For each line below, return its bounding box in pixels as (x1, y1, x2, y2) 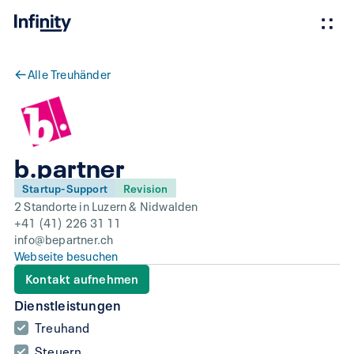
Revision (123, 179, 168, 195)
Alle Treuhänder (28, 65, 111, 82)
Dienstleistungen (14, 294, 122, 314)
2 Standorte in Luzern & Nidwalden (14, 197, 198, 214)
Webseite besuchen (14, 247, 119, 264)
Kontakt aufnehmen (25, 269, 139, 287)
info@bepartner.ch (14, 230, 114, 247)
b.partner (14, 147, 125, 184)
